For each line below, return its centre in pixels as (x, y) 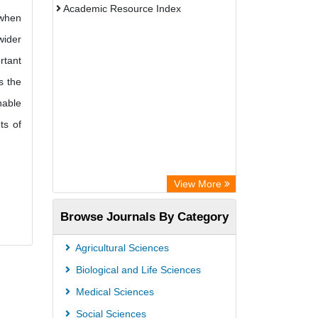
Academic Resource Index (121, 9)
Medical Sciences (114, 292)
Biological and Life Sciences (137, 270)
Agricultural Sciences (121, 248)
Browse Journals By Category (144, 216)
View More (199, 184)
